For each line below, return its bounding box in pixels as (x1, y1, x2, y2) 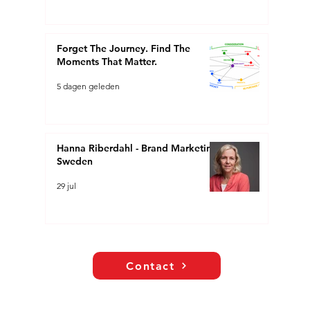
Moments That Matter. (57, 55, 158, 68)
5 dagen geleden (57, 80, 120, 91)
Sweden (57, 155, 93, 167)
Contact (126, 259, 175, 273)
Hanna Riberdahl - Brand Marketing (57, 142, 219, 154)
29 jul (57, 180, 77, 191)
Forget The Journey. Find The (57, 42, 191, 55)
